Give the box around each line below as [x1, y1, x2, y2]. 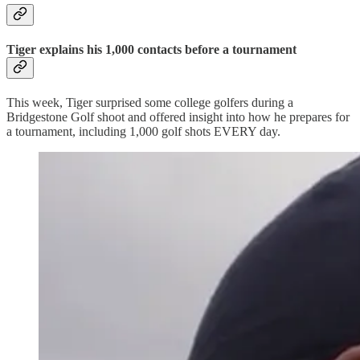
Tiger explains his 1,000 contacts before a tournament [6, 42, 297, 56]
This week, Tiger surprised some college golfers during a [6, 96, 293, 110]
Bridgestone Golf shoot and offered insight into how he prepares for [6, 110, 350, 125]
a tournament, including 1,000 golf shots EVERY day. [6, 125, 280, 139]
